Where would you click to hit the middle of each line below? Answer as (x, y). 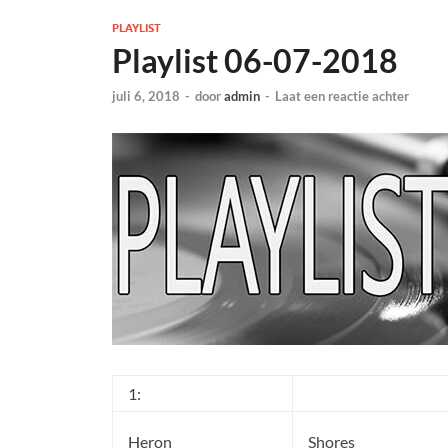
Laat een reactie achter (342, 96)
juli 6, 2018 (146, 96)
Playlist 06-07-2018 (255, 60)
